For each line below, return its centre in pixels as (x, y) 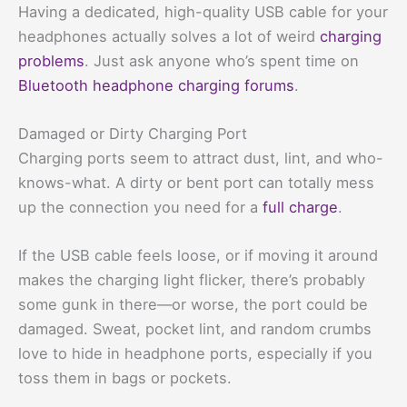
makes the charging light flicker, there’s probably (192, 280)
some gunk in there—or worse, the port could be (193, 305)
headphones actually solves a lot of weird (169, 36)
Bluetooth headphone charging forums (156, 85)
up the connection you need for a (140, 207)
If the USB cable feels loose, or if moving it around (198, 256)
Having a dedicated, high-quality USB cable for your (203, 11)
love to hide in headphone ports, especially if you (195, 354)
